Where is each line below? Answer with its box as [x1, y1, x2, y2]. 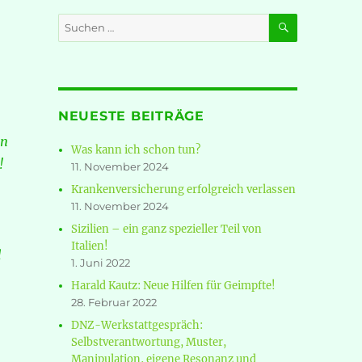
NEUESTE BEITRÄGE [57, 108, 204, 124]
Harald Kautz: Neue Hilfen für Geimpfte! [71, 279, 276, 293]
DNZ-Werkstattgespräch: [71, 318, 204, 333]
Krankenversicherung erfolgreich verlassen [71, 183, 297, 197]
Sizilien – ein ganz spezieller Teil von [71, 222, 263, 237]
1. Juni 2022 [71, 256, 131, 270]
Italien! [71, 239, 109, 254]
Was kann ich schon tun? [71, 143, 201, 158]
